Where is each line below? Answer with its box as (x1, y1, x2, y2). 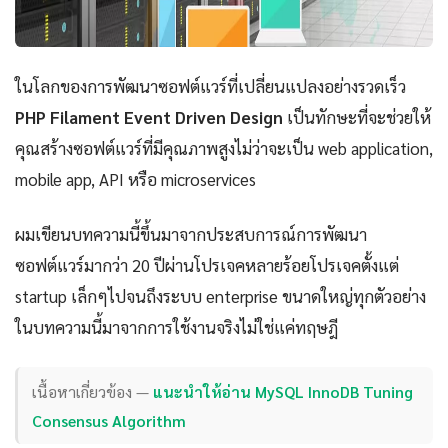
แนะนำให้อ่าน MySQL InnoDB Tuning (153, 380, 414, 402)
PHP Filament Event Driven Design (15, 106, 283, 129)
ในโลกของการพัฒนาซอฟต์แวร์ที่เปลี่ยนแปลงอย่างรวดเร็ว (15, 75, 406, 98)
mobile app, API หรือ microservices (15, 168, 256, 191)
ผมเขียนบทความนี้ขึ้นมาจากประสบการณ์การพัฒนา (15, 223, 367, 246)
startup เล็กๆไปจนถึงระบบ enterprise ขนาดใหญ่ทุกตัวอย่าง (15, 285, 426, 308)
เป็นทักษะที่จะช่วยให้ (283, 106, 431, 129)
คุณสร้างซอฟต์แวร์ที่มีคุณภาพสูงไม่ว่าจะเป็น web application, (15, 137, 433, 160)
